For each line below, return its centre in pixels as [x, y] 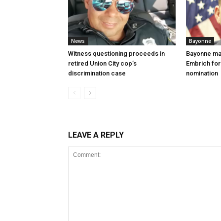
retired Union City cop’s [102, 63]
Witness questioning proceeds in [116, 54]
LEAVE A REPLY [96, 135]
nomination [202, 73]
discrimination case [97, 73]
